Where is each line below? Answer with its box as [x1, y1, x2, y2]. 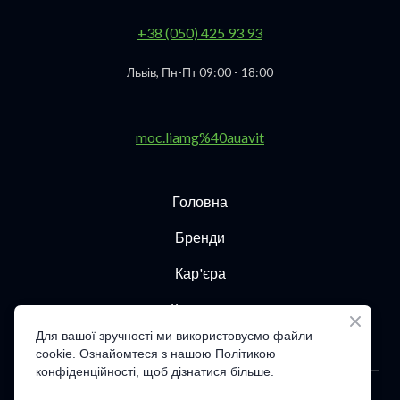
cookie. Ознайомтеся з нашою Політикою [36, 346, 276, 361]
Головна [172, 192, 228, 210]
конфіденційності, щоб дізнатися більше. [36, 364, 274, 379]
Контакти [171, 299, 229, 317]
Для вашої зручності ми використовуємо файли [36, 329, 312, 343]
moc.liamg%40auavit [136, 128, 264, 146]
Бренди [175, 228, 225, 246]
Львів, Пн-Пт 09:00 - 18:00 [127, 63, 273, 79]
